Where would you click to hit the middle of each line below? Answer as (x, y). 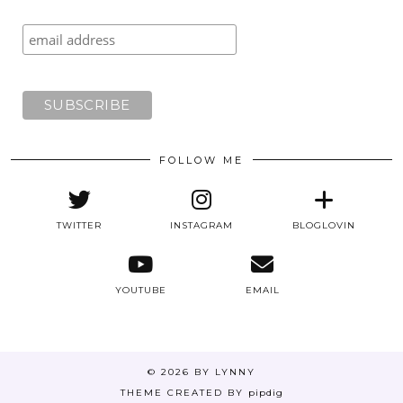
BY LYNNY (225, 372)
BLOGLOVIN (323, 225)
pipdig (265, 392)
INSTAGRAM (201, 225)
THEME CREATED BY (184, 392)
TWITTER (80, 225)
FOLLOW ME (201, 160)
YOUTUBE (140, 290)
